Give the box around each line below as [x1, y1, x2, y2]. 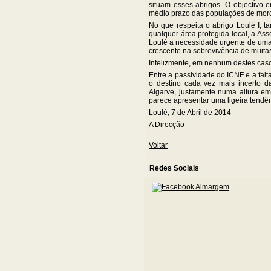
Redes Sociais [149, 164, 199, 172]
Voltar [149, 141, 168, 150]
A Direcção [149, 120, 184, 129]
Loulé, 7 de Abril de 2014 [149, 108, 231, 117]
